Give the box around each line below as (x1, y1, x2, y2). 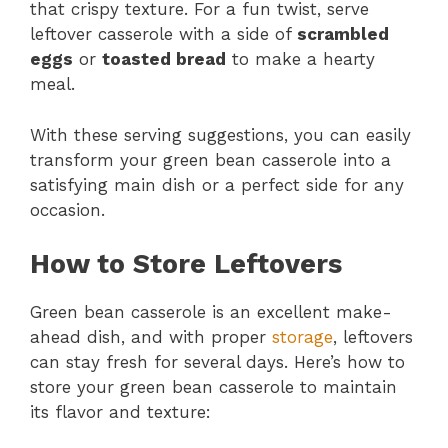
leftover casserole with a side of (30, 24, 297, 44)
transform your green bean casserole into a (30, 149, 391, 170)
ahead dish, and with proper (30, 327, 272, 347)
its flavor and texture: (30, 402, 211, 422)
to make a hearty (226, 49, 375, 69)
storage (272, 327, 333, 347)
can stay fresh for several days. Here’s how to (30, 352, 405, 372)
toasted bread (102, 49, 226, 69)
